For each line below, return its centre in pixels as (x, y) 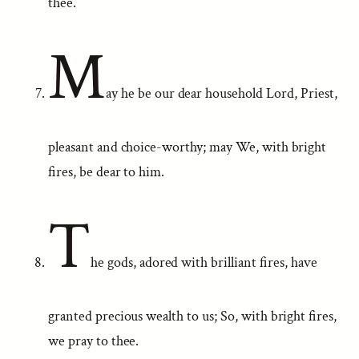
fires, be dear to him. (107, 172)
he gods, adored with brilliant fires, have (204, 262)
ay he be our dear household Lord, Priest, (221, 93)
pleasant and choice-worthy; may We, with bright (188, 147)
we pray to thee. (94, 341)
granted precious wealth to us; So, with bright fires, (193, 316)
